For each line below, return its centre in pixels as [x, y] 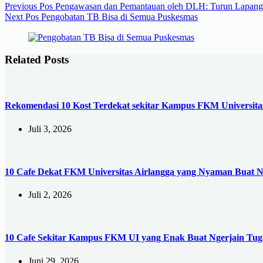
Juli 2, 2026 [50, 195]
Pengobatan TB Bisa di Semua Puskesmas [119, 16]
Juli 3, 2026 [50, 129]
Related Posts [37, 60]
